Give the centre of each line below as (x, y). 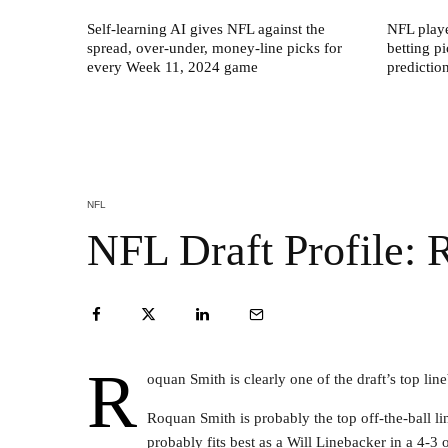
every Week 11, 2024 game (172, 66)
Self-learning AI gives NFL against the (206, 28)
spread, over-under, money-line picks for (214, 47)
